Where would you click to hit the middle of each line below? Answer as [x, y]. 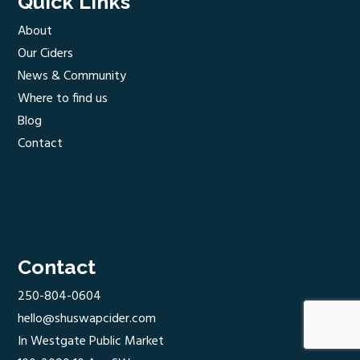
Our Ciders [46, 54]
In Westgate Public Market [91, 342]
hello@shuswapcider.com [87, 319]
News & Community [72, 77]
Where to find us [63, 99]
